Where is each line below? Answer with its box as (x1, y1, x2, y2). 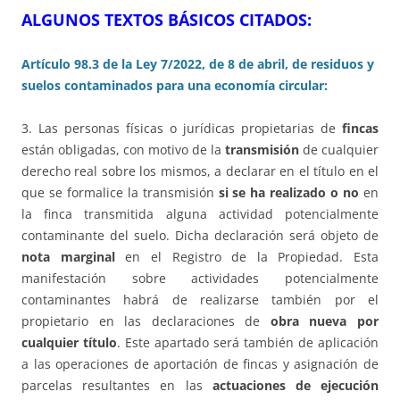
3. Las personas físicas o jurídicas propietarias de (21, 119, 342, 137)
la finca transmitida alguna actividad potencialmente (21, 204, 379, 222)
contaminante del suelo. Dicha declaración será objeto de (21, 226, 379, 244)
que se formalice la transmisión (21, 183, 214, 201)
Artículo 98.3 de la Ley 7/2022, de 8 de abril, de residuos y (21, 54, 374, 72)
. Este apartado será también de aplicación (117, 333, 379, 351)
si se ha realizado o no (213, 183, 360, 201)
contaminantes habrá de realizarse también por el (21, 290, 379, 308)
